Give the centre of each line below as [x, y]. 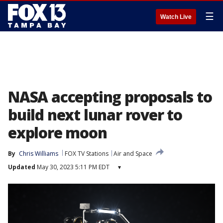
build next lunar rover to [95, 115]
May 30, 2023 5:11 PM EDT [72, 167]
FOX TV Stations [87, 154]
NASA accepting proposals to [110, 97]
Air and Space [133, 154]
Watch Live [176, 17]
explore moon [57, 133]
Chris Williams [39, 154]
